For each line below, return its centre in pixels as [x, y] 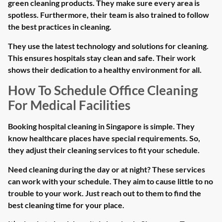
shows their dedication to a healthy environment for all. [105, 69]
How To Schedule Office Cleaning [103, 90]
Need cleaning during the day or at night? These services [107, 169]
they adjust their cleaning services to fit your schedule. [104, 150]
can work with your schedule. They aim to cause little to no [111, 181]
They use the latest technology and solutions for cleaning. [108, 46]
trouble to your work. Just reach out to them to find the [105, 193]
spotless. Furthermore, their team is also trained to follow [109, 15]
